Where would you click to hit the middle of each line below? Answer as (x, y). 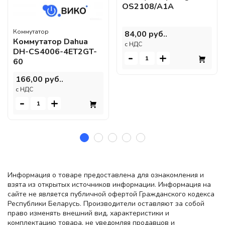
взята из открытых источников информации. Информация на (109, 184)
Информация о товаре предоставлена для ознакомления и (106, 175)
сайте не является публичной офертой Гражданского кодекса (111, 194)
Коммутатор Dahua (50, 41)
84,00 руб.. (146, 34)
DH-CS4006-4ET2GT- (55, 51)
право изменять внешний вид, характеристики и (88, 213)
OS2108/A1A (148, 7)
